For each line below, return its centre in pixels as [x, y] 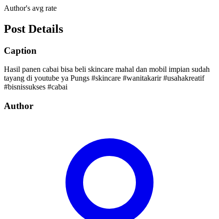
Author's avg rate [30, 8]
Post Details [33, 29]
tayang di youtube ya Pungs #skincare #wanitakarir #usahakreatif [104, 78]
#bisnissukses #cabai [36, 87]
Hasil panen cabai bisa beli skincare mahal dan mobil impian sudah [107, 69]
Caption [20, 50]
